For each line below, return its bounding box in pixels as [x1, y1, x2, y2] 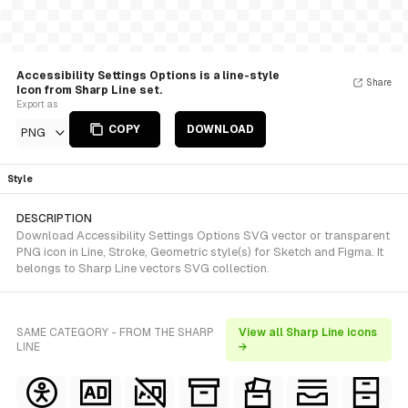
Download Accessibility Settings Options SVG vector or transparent [16, 229, 390, 242]
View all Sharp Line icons [238, 326, 377, 339]
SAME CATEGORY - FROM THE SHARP [16, 326, 214, 339]
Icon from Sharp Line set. [16, 84, 162, 97]
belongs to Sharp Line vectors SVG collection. [16, 261, 270, 275]
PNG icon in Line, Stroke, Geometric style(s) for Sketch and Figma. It [16, 245, 383, 259]
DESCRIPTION [16, 212, 92, 225]
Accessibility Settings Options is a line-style [16, 69, 280, 82]
